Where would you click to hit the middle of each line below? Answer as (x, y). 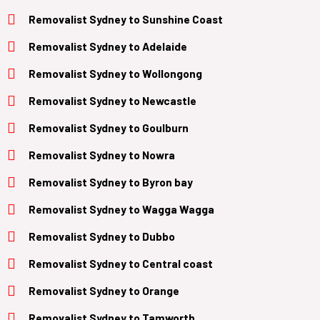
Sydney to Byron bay (141, 181)
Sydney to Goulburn (139, 127)
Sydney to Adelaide (138, 46)
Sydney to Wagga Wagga (152, 209)
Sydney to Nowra (132, 154)
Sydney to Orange (134, 290)
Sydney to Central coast (151, 263)
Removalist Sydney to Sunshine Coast (126, 19)
